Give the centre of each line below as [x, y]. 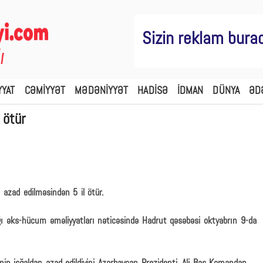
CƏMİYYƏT [45, 91]
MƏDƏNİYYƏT [102, 91]
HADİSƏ [153, 91]
